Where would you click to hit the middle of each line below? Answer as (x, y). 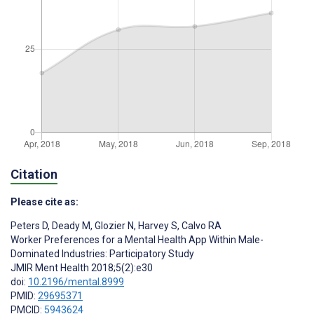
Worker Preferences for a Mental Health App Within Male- (137, 240)
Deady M (70, 226)
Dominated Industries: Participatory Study (102, 254)
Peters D (29, 226)
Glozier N (113, 226)
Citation (34, 175)
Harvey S (157, 226)
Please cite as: (45, 202)
